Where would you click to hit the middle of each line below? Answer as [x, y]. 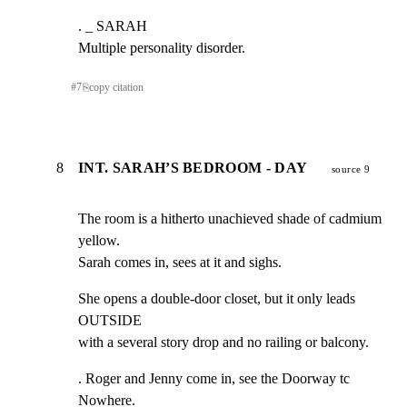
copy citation [116, 88]
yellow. [99, 240]
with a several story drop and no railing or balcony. [223, 342]
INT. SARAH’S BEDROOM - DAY [193, 167]
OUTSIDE [110, 320]
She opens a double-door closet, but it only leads [217, 298]
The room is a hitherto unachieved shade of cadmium [230, 218]
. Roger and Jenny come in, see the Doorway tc [214, 378]
